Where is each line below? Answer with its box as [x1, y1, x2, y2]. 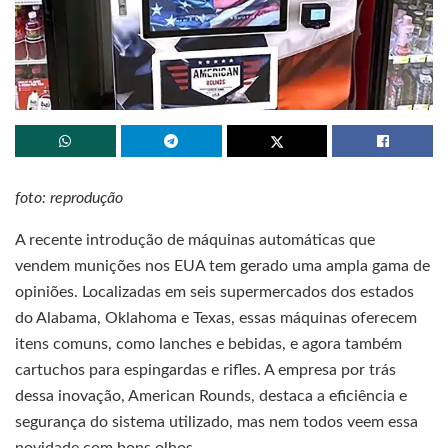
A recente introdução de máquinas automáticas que [15, 231, 375, 248]
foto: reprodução [15, 189, 123, 206]
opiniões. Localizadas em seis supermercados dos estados [15, 283, 414, 300]
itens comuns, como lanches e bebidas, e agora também [15, 335, 402, 352]
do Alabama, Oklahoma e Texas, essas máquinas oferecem [15, 309, 417, 326]
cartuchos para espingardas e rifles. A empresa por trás [15, 361, 396, 378]
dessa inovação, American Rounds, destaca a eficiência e [15, 387, 407, 404]
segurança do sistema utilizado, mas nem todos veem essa [15, 413, 418, 430]
